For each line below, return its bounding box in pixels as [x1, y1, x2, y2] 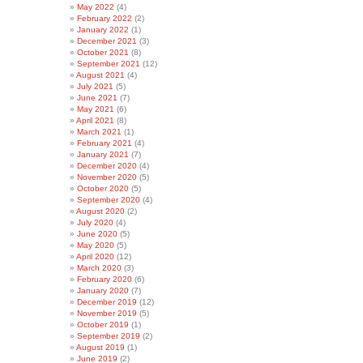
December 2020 [77, 161, 137, 170]
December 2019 [77, 297, 137, 306]
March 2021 [77, 127, 122, 136]
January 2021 [77, 150, 129, 159]
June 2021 [77, 93, 117, 102]
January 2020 [77, 286, 129, 295]
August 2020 [76, 207, 125, 216]
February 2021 [77, 139, 132, 147]
